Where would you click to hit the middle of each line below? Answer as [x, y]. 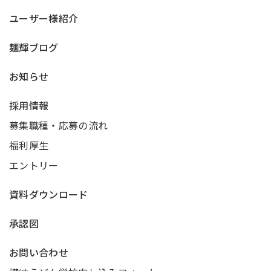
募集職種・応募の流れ [59, 125]
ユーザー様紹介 [44, 18]
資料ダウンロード [49, 194]
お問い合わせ [39, 252]
